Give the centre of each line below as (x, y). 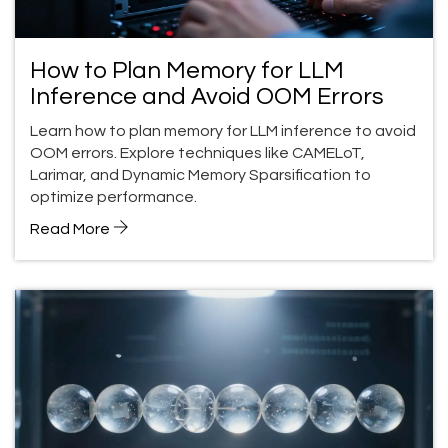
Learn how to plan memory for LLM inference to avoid (223, 131)
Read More (71, 229)
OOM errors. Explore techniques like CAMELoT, (197, 153)
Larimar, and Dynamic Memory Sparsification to (200, 175)
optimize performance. (113, 197)
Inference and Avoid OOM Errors (207, 97)
